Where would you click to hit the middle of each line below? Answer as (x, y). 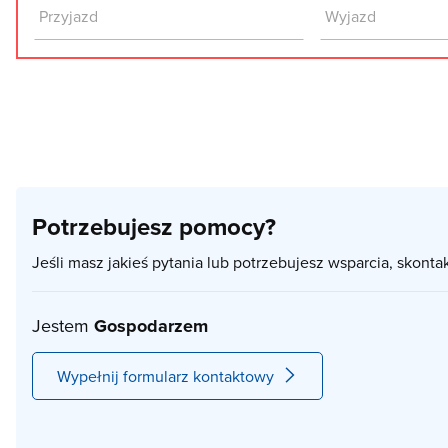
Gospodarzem (151, 326)
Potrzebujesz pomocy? (154, 226)
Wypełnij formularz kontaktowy (165, 376)
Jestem (63, 325)
